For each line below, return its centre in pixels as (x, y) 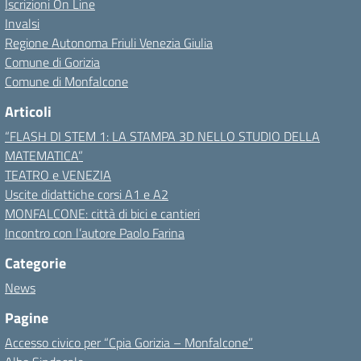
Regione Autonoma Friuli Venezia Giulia (109, 43)
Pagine (27, 318)
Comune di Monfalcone (66, 81)
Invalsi (22, 23)
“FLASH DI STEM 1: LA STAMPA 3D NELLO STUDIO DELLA (162, 136)
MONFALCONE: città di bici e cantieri (102, 214)
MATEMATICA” (44, 156)
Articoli (28, 112)
